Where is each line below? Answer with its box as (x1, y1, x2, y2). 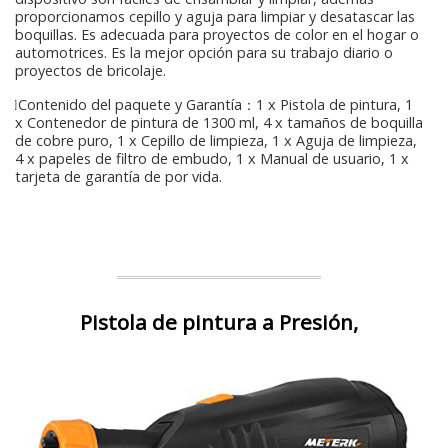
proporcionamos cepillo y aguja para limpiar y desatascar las (15, 7, 415, 27)
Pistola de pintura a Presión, (80, 308, 358, 337)
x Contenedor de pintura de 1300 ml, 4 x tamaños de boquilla (15, 113, 423, 133)
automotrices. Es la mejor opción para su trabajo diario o (15, 43, 393, 63)
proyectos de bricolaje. (15, 61, 166, 81)
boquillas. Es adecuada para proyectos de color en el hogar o (15, 25, 419, 45)
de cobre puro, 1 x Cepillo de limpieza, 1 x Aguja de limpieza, (15, 131, 417, 151)
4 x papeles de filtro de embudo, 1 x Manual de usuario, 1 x (15, 149, 409, 169)
